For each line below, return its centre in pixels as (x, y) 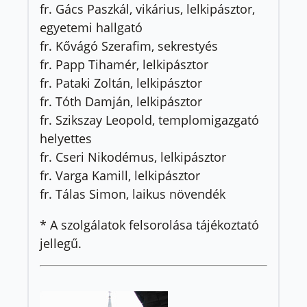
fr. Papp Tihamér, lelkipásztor (124, 64)
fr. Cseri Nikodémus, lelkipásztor (133, 157)
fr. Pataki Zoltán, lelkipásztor (121, 83)
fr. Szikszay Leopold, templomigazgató (149, 120)
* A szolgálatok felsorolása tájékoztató (149, 224)
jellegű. (61, 243)
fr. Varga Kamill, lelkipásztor (120, 175)
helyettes (66, 138)
